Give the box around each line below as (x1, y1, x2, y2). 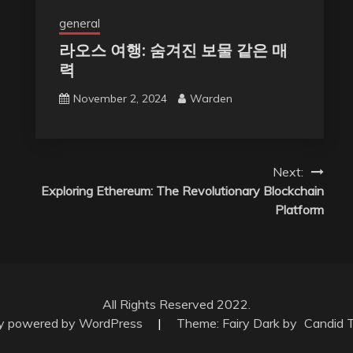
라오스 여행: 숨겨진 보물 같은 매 (58, 39, 288, 61)
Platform (274, 201, 324, 217)
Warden (189, 91, 232, 106)
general (58, 15, 100, 31)
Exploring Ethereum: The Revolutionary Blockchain (40, 182, 324, 199)
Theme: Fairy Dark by (176, 314, 300, 331)
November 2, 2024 (72, 91, 167, 106)
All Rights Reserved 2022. (102, 295, 251, 312)
